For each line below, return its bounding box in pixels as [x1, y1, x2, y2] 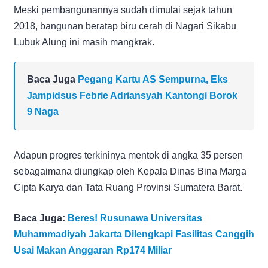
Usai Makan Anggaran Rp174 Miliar [14, 245, 172, 255]
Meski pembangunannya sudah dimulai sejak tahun [14, 4, 232, 15]
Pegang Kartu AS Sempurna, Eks [78, 74, 228, 84]
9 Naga [27, 106, 59, 117]
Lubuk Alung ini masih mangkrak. [14, 36, 154, 47]
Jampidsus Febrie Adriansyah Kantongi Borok [27, 90, 237, 100]
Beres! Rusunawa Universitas [68, 212, 202, 223]
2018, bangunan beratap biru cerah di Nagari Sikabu [14, 20, 236, 31]
